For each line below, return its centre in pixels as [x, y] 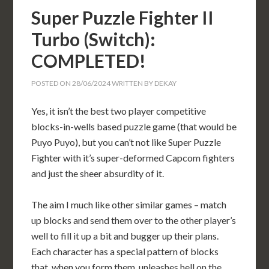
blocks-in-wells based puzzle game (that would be [134, 127]
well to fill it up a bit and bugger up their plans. [125, 236]
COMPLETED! [89, 61]
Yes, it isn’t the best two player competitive [119, 111]
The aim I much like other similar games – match [129, 205]
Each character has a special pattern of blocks [125, 252]
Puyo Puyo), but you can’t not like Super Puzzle [126, 142]
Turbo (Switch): [94, 39]
